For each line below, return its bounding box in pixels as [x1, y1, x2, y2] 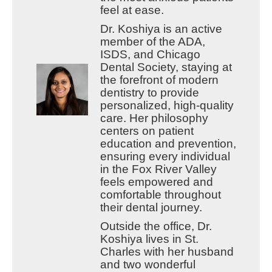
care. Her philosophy [100, 112, 208, 125]
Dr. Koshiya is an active [100, 22, 222, 36]
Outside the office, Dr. [100, 220, 212, 233]
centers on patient [100, 124, 194, 138]
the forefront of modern [100, 73, 219, 87]
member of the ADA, [100, 35, 205, 49]
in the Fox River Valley [100, 163, 217, 176]
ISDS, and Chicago [100, 48, 200, 61]
